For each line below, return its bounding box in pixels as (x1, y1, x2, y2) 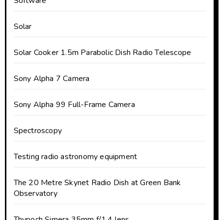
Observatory (13, 188, 57, 199)
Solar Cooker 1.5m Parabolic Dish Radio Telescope (13, 47, 192, 58)
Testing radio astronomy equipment (13, 151, 137, 162)
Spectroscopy (13, 125, 62, 136)
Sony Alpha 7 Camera (13, 73, 90, 84)
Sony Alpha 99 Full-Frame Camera (13, 99, 135, 110)
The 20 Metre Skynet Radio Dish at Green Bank (13, 177, 181, 188)
